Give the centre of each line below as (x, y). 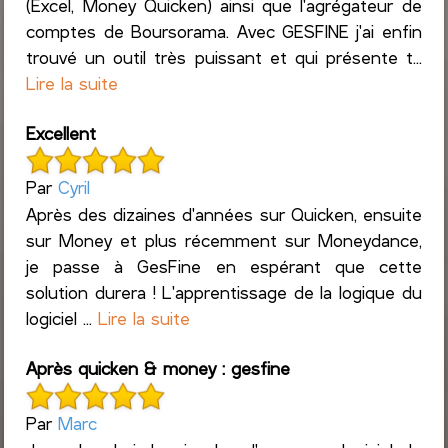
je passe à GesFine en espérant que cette (224, 266)
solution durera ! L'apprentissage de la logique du (224, 292)
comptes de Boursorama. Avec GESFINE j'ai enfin (224, 31)
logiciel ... (62, 318)
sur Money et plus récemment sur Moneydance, (224, 240)
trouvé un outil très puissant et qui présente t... (224, 57)
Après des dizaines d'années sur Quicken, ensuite (224, 214)
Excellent (61, 133)
